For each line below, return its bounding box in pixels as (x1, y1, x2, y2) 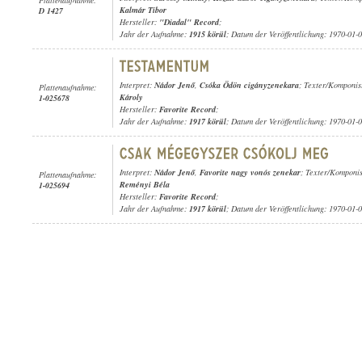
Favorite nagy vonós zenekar (200, 166, 301, 178)
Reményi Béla (120, 179, 170, 190)
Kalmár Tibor (120, 4, 166, 15)
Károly (120, 91, 143, 103)
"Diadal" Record (159, 16, 219, 27)
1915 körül (189, 28, 226, 40)
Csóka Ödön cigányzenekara (200, 79, 299, 90)
